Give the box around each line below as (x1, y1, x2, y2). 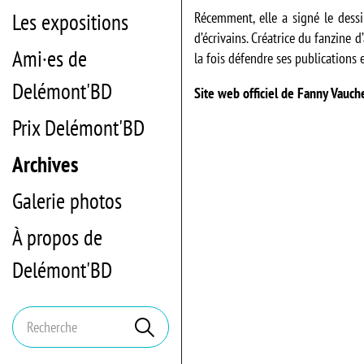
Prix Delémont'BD (12, 114, 145, 141)
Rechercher (152, 313, 224, 338)
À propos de (12, 223, 102, 251)
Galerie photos (12, 187, 122, 214)
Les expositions (12, 8, 128, 36)
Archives (12, 150, 78, 178)
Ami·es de (12, 45, 87, 72)
